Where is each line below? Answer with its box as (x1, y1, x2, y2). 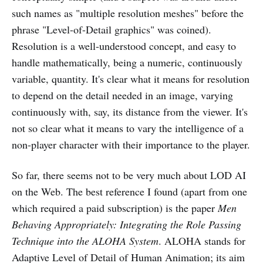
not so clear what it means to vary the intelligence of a (12, 121, 244, 135)
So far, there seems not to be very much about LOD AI (12, 168, 246, 182)
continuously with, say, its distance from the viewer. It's (12, 104, 248, 119)
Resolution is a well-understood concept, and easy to (12, 39, 236, 53)
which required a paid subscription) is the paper (12, 201, 218, 215)
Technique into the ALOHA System (12, 234, 159, 248)
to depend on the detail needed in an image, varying (12, 88, 233, 102)
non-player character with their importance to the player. (12, 137, 250, 151)
